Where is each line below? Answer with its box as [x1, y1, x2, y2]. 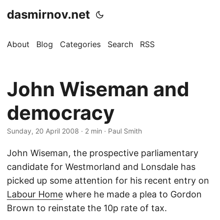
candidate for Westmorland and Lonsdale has [7, 162, 195, 172]
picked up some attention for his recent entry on [7, 175, 209, 186]
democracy [7, 101, 114, 125]
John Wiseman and [7, 77, 189, 101]
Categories [60, 39, 101, 49]
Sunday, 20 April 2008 [7, 127, 79, 135]
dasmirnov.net [7, 7, 90, 22]
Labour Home [7, 189, 63, 199]
